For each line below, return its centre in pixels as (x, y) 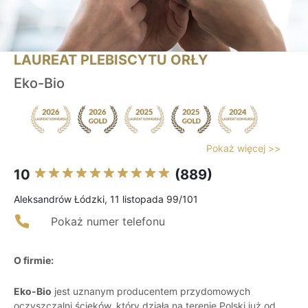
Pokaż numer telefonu (108, 222)
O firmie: (34, 261)
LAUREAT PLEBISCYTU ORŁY (111, 60)
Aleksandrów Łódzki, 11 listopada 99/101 (106, 199)
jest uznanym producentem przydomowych (151, 291)
